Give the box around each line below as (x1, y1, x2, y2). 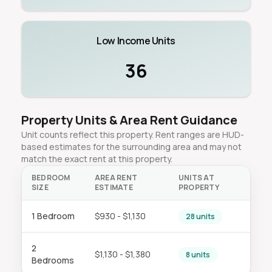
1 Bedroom (31, 210, 75, 222)
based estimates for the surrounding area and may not (21, 141, 242, 152)
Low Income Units (97, 34, 175, 47)
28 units (185, 211, 215, 222)
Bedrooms (31, 254, 74, 266)
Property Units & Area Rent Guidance (21, 112, 237, 128)
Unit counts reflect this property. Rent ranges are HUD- (21, 129, 244, 140)
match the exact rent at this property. (21, 153, 172, 165)
